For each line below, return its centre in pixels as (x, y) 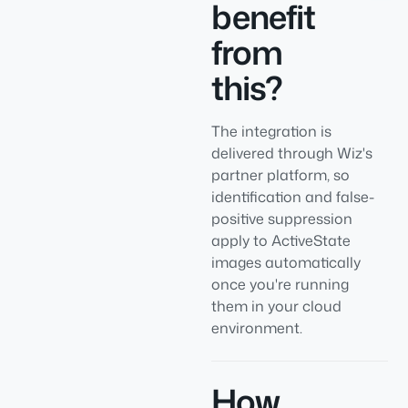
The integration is (271, 131)
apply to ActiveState (281, 240)
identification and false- (293, 197)
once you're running (280, 284)
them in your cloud (276, 306)
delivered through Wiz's (292, 153)
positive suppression (282, 219)
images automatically (286, 262)
